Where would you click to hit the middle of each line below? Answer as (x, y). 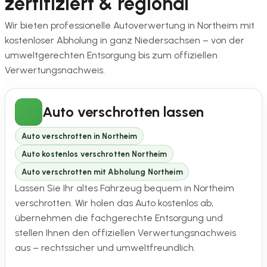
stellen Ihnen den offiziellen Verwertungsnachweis (125, 233)
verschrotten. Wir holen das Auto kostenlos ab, (114, 203)
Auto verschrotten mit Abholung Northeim (102, 172)
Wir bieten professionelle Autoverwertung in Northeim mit (130, 25)
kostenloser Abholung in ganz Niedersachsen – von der (125, 40)
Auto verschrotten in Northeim (79, 136)
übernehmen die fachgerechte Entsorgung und (119, 218)
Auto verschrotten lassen (123, 111)
